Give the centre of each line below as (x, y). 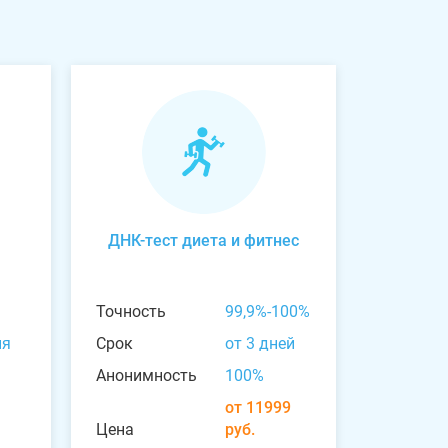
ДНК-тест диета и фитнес (203, 240)
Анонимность (146, 375)
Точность (131, 311)
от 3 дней (259, 343)
